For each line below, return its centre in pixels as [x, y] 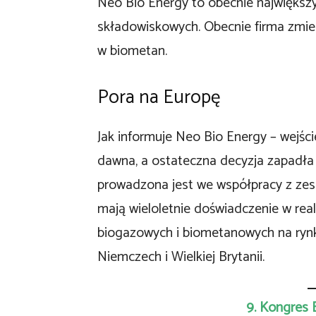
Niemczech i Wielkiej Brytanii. [181, 257]
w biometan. [132, 51]
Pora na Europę [159, 98]
